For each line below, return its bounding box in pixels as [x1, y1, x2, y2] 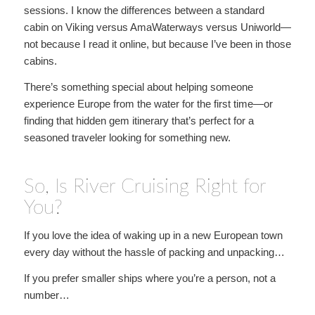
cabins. [23, 55, 57, 67]
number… [23, 288, 70, 301]
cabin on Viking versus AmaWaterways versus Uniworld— [23, 21, 291, 34]
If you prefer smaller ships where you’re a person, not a [23, 271, 276, 284]
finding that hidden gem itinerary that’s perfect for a [23, 115, 254, 127]
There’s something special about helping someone [23, 81, 253, 93]
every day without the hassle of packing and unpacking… [23, 245, 285, 258]
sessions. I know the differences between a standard [23, 4, 264, 17]
